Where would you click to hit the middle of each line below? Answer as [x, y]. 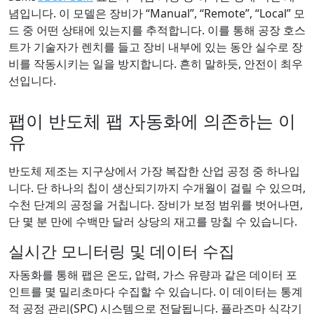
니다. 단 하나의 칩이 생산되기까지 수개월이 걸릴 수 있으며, [157, 187]
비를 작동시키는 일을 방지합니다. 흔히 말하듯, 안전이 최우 [156, 63]
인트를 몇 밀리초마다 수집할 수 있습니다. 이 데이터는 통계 [156, 291]
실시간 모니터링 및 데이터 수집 [122, 251]
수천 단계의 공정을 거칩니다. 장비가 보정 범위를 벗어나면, [156, 204]
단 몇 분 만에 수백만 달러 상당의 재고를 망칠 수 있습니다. [153, 221]
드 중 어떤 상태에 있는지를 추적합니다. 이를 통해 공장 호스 [157, 30]
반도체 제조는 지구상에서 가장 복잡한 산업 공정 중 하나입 [154, 171]
